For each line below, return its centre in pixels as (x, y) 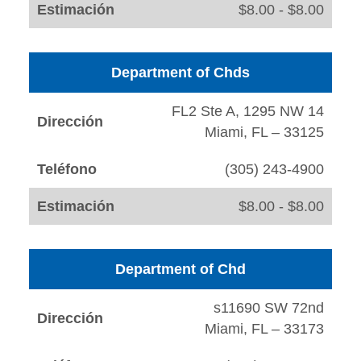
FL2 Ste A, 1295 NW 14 (248, 112)
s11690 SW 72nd (269, 308)
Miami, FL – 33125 (264, 133)
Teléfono (67, 170)
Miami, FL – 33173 (264, 329)
